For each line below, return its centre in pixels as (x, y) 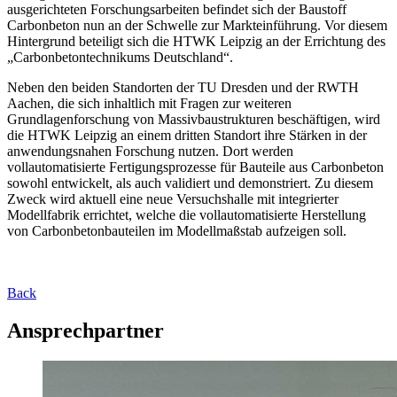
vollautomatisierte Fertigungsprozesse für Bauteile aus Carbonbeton (195, 167)
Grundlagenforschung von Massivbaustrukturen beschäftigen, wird (194, 119)
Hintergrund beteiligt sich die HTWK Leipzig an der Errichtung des (196, 41)
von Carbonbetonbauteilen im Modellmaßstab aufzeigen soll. (177, 230)
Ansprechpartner (86, 330)
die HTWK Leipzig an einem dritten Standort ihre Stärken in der (187, 135)
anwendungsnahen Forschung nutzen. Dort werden (150, 151)
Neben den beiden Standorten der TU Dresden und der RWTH (183, 87)
